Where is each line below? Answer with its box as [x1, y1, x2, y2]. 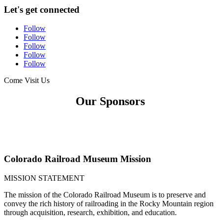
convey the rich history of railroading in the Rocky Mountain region [4, 199, 214, 208]
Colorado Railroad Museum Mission [4, 153, 151, 164]
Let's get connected [4, 4, 80, 15]
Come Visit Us [4, 76, 50, 85]
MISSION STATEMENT [4, 173, 84, 182]
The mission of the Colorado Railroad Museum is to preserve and [4, 190, 206, 199]
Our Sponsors [75, 95, 145, 108]
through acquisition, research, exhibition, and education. [4, 208, 177, 217]
